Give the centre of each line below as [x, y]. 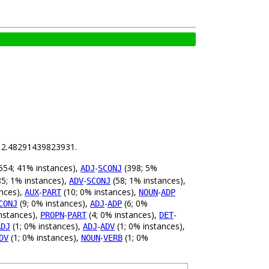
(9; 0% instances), [54, 204]
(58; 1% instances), [148, 181]
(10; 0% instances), [100, 192]
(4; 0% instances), [123, 215]
